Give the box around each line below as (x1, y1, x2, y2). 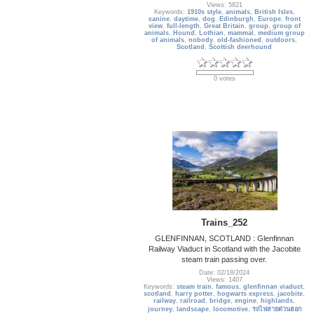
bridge (210, 297, 231, 305)
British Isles (254, 8, 293, 16)
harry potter (175, 290, 214, 298)
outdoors (266, 36, 296, 44)
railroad (180, 297, 206, 305)
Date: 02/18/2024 (199, 269, 250, 277)
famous (216, 283, 240, 291)
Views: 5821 (207, 1, 243, 9)
